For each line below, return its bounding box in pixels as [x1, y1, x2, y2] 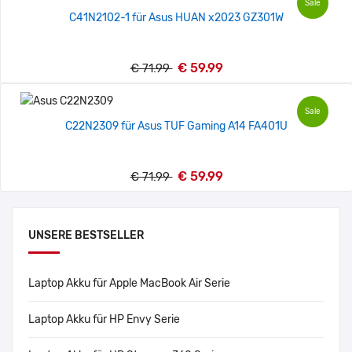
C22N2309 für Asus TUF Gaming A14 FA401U [65, 119, 288, 134]
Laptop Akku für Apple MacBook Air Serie [28, 277, 230, 291]
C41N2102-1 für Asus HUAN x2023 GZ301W [68, 10, 284, 24]
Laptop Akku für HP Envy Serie [28, 313, 180, 327]
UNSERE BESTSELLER [28, 229, 144, 243]
